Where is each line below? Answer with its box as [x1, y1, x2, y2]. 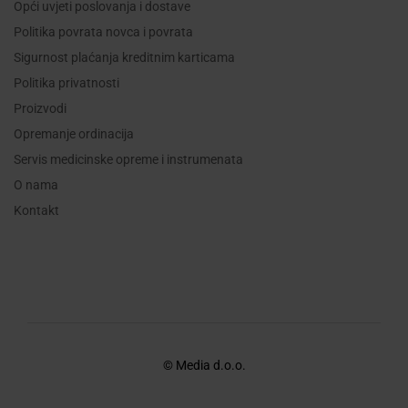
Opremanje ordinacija [14, 127, 134, 142]
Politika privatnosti [14, 76, 119, 91]
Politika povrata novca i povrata [14, 25, 193, 40]
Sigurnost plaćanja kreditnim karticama [14, 50, 235, 66]
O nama [14, 178, 58, 193]
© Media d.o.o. [162, 358, 246, 373]
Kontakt [14, 203, 59, 219]
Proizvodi [14, 101, 66, 117]
